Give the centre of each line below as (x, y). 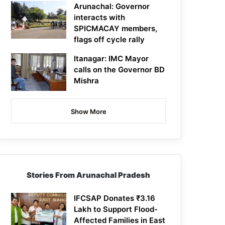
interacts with (100, 18)
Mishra (87, 81)
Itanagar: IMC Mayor (111, 59)
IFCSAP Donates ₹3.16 (115, 198)
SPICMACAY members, (116, 29)
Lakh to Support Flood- (116, 209)
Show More (88, 112)
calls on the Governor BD (120, 70)
